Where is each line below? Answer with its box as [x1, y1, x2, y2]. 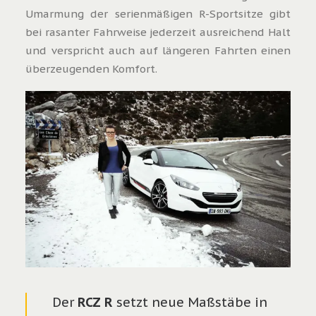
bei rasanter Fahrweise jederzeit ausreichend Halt [25, 25, 291, 39]
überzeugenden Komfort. [25, 61, 157, 75]
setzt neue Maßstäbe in [113, 294, 267, 311]
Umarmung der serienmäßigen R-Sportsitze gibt [25, 6, 291, 20]
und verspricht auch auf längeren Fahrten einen [25, 43, 291, 57]
